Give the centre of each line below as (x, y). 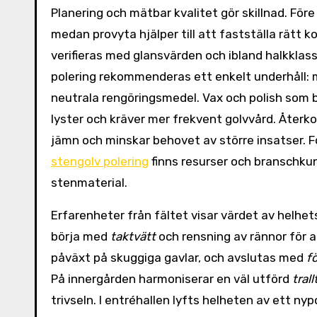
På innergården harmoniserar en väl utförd (172, 279)
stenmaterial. (89, 183)
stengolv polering (100, 161)
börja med (81, 236)
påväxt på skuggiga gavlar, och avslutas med (179, 258)
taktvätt (133, 236)
